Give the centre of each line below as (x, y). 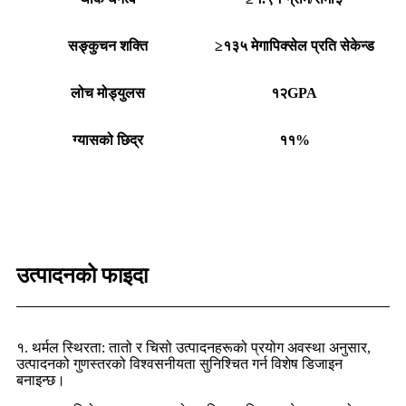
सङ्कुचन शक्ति (107, 46)
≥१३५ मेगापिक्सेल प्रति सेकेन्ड (294, 46)
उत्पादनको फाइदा (82, 276)
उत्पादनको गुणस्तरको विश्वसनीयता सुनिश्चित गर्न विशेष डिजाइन (179, 364)
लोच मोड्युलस (107, 93)
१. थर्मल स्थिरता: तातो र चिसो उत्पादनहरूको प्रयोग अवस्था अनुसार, (193, 348)
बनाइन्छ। (41, 381)
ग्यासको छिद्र (107, 140)
